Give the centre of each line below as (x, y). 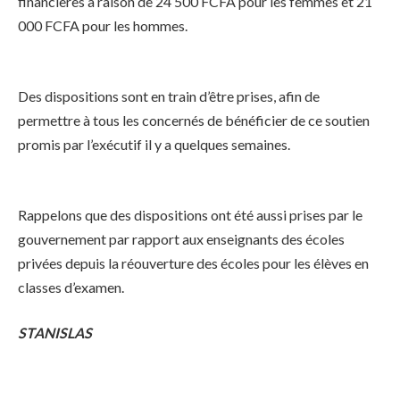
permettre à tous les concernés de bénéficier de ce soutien (194, 120)
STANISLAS (55, 333)
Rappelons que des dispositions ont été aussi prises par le (190, 214)
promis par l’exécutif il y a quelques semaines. (154, 144)
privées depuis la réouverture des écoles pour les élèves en (193, 262)
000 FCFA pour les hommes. (103, 26)
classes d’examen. (71, 287)
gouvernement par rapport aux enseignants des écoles (181, 238)
